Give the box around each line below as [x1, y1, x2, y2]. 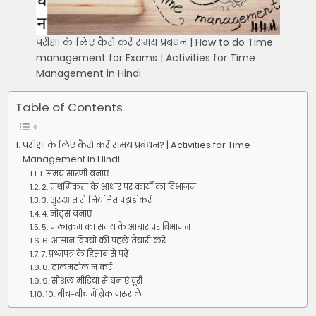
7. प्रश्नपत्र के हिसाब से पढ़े [41, 248, 129, 260]
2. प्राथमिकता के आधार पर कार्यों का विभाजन [42, 181, 197, 193]
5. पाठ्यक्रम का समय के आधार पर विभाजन [42, 221, 191, 233]
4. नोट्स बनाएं [42, 207, 92, 219]
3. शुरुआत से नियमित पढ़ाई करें [42, 194, 152, 206]
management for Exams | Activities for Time [36, 51, 256, 66]
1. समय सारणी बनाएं [39, 167, 109, 179]
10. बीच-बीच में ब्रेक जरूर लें [45, 288, 142, 300]
